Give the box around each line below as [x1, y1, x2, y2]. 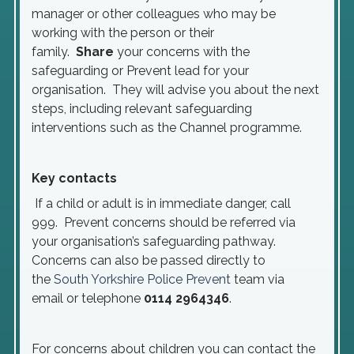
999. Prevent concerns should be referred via [32, 215, 296, 230]
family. [32, 44, 76, 59]
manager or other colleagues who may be [32, 6, 276, 21]
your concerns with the [114, 44, 250, 59]
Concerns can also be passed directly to [32, 253, 265, 268]
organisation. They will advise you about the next [32, 82, 319, 97]
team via [231, 272, 284, 287]
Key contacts [32, 171, 117, 186]
